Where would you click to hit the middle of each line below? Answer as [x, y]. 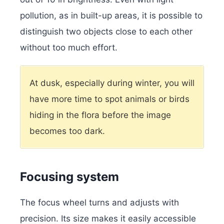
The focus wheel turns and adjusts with [99, 202]
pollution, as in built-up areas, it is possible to [111, 16]
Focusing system [69, 176]
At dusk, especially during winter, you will [112, 83]
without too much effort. [69, 48]
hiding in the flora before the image [100, 115]
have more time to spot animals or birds [109, 99]
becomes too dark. [67, 131]
